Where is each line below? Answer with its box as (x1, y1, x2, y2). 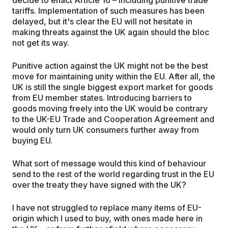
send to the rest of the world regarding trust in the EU (12, 168, 214, 179)
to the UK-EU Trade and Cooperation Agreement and (12, 113, 214, 124)
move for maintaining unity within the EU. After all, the (12, 71, 215, 81)
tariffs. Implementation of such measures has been (12, 5, 205, 16)
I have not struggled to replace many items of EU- (12, 202, 202, 213)
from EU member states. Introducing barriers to (12, 92, 192, 103)
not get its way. (12, 37, 69, 48)
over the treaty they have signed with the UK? (12, 179, 186, 190)
